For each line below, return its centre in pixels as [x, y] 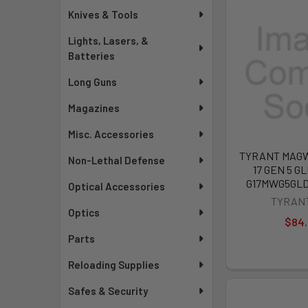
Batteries [92, 56]
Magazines [94, 108]
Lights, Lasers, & [109, 41]
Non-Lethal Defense [117, 160]
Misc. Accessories [111, 134]
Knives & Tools [103, 14]
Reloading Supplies [114, 265]
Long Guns [93, 82]
